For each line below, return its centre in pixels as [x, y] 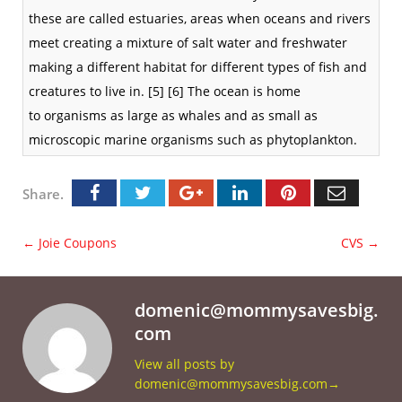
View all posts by [184, 364]
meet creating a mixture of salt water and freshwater [188, 43]
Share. [43, 194]
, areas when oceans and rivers [277, 18]
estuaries [156, 18]
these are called [79, 18]
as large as [143, 115]
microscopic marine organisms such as [148, 140]
